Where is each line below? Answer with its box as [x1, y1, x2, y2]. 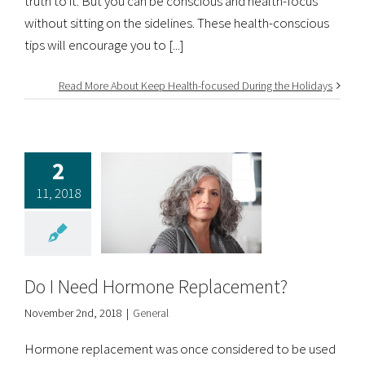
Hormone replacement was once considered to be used [24, 339, 336, 358]
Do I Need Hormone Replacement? [24, 273, 288, 299]
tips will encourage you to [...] [24, 35, 184, 54]
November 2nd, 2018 [24, 305, 122, 320]
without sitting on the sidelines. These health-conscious [24, 13, 329, 32]
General [133, 305, 169, 320]
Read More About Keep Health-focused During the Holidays [59, 77, 332, 93]
